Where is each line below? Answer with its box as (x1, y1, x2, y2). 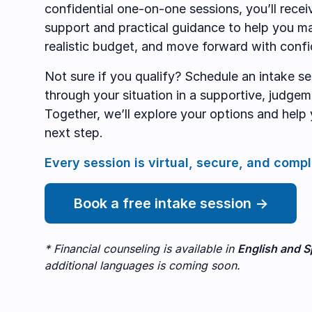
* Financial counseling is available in (45, 242, 237, 256)
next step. (45, 125, 103, 140)
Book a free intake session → (73, 194, 268, 212)
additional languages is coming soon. (45, 258, 240, 272)
